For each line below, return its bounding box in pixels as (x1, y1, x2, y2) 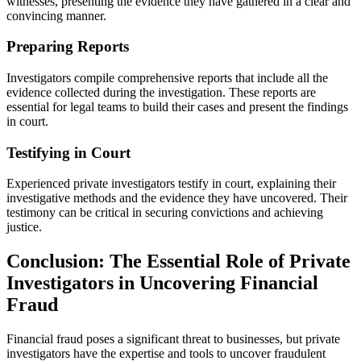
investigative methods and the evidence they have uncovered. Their (6, 191, 347, 205)
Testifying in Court (6, 143, 131, 161)
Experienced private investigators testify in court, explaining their (6, 176, 336, 191)
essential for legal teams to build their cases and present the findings (6, 100, 348, 114)
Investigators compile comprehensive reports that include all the (6, 71, 328, 85)
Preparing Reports (6, 38, 129, 56)
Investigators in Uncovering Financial (6, 272, 318, 294)
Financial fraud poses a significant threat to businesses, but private (6, 332, 340, 346)
